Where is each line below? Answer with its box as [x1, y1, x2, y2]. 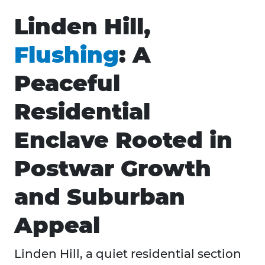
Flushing [14, 41, 119, 69]
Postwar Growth [14, 154, 211, 183]
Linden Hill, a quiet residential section [14, 247, 241, 261]
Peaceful [14, 69, 120, 98]
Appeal [14, 211, 100, 240]
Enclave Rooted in [14, 126, 232, 154]
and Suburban [14, 183, 185, 211]
